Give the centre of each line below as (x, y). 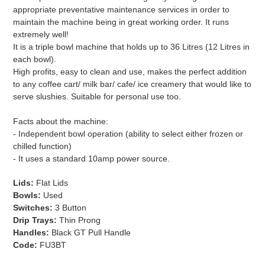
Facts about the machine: (61, 122)
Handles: (31, 232)
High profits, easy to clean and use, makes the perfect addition (130, 72)
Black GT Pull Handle (90, 232)
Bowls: (27, 195)
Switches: (33, 207)
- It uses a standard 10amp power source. (95, 159)
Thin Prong (79, 220)
